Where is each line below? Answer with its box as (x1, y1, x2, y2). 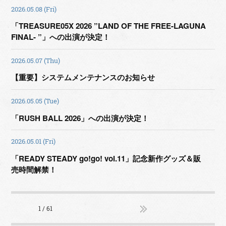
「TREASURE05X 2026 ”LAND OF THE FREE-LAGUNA (11, 20, 206, 32)
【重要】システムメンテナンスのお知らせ (11, 72, 155, 83)
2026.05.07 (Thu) (11, 56, 61, 65)
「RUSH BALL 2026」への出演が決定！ (11, 112, 149, 124)
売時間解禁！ (11, 163, 57, 175)
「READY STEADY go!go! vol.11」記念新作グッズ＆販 (11, 152, 201, 164)
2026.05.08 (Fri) (11, 5, 57, 13)
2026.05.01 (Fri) (11, 137, 56, 146)
